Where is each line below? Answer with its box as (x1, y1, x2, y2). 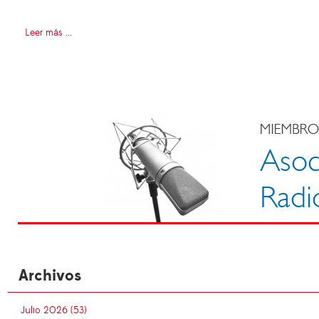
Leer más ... (25, 26, 72, 40)
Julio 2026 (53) (21, 304, 87, 318)
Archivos (19, 266, 81, 287)
